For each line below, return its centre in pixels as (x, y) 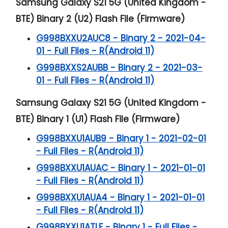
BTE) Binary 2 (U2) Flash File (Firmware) (101, 19)
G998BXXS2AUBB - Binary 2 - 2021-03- (120, 67)
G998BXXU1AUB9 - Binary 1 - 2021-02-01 (121, 138)
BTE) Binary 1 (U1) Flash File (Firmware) (98, 119)
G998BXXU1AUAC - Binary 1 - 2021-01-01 (121, 168)
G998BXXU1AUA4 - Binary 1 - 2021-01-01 (121, 197)
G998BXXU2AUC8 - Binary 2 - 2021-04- (121, 38)
